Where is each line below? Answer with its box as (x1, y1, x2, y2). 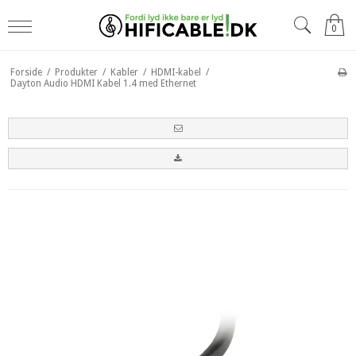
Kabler (110, 66, 138, 78)
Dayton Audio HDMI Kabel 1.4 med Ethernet (10, 77, 196, 89)
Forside (10, 66, 42, 78)
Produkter (54, 66, 98, 78)
